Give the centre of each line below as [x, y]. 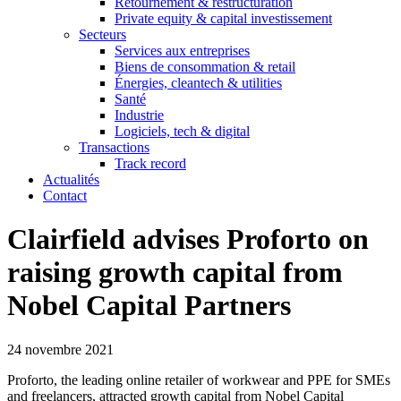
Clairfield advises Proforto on [188, 239]
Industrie [139, 115]
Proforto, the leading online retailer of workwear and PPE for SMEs [199, 380]
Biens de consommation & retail [205, 67]
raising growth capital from [175, 273]
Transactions [114, 147]
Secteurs [102, 34]
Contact [65, 196]
